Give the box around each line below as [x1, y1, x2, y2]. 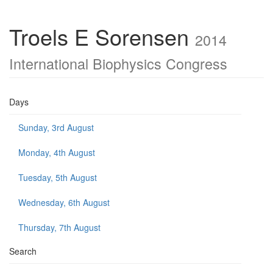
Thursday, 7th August [18, 221, 101, 233]
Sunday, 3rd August [18, 121, 94, 133]
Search [9, 245, 37, 257]
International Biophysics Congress [9, 53, 227, 74]
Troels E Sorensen [9, 21, 195, 52]
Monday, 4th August [18, 146, 95, 158]
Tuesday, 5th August [18, 171, 97, 183]
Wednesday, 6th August [18, 196, 110, 208]
